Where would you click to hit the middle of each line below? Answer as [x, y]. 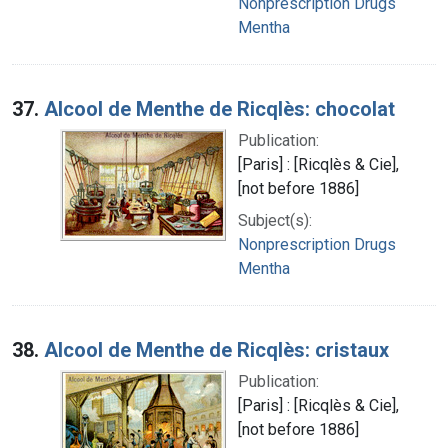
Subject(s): [275, 220]
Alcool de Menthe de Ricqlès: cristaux [216, 349]
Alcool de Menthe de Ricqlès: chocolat [219, 108]
